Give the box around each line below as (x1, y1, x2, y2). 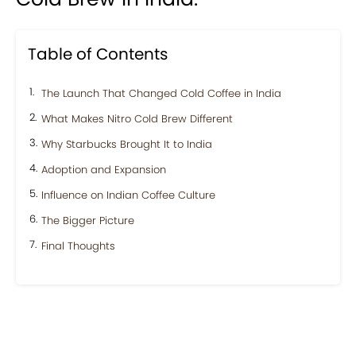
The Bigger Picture (41, 213, 134, 229)
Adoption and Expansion (41, 162, 166, 178)
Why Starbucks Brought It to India (41, 137, 212, 153)
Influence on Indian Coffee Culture (41, 188, 215, 203)
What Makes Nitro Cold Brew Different (41, 111, 233, 127)
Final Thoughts (41, 238, 115, 254)
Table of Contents (28, 43, 168, 66)
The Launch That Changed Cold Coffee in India (41, 86, 281, 102)
